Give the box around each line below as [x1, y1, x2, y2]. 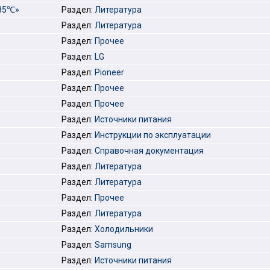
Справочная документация [95, 146, 204, 155]
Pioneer [95, 67, 124, 77]
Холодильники [95, 224, 153, 234]
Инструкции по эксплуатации [95, 130, 211, 140]
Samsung [95, 240, 131, 250]
